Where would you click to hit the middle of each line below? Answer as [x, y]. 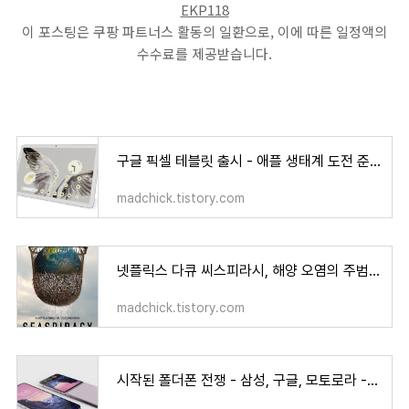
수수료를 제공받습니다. [204, 54]
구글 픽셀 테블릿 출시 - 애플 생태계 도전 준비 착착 [375, 162]
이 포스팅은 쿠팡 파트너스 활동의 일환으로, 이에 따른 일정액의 [204, 32]
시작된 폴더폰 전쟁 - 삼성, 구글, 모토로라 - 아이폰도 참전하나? [372, 381]
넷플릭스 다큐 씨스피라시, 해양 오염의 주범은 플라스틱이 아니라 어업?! [374, 271]
